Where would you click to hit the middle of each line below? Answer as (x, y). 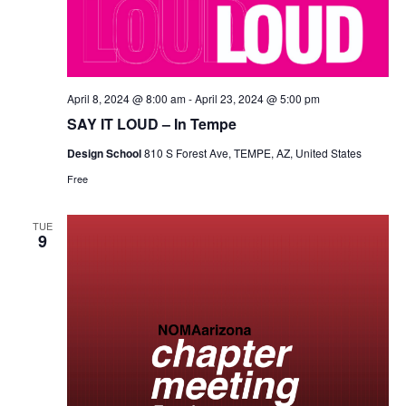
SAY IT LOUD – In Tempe (151, 124)
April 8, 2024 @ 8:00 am (126, 99)
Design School (105, 154)
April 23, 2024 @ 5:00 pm (257, 99)
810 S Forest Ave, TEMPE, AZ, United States (252, 153)
